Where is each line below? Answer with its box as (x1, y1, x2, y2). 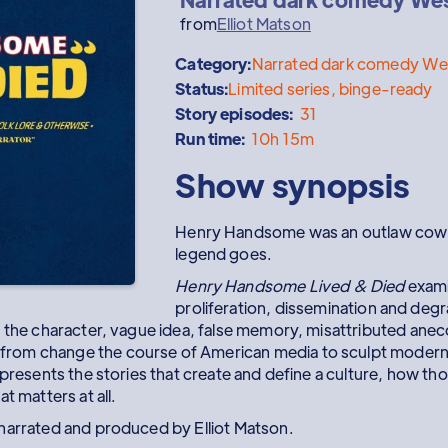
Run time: (175, 128, 252, 149)
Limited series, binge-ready (228, 78, 433, 99)
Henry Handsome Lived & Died (175, 275, 405, 296)
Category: (175, 53, 252, 74)
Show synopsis (175, 164, 410, 205)
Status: (175, 78, 229, 99)
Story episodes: (175, 103, 300, 124)
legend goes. (175, 243, 273, 264)
